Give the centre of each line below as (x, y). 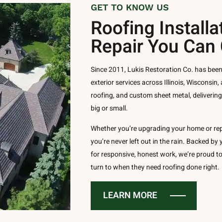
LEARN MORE (130, 195)
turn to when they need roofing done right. (155, 167)
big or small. (110, 108)
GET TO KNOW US (130, 7)
